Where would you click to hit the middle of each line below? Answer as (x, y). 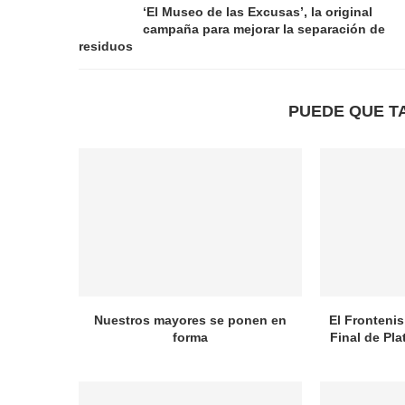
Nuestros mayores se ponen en (190, 320)
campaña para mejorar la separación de (264, 29)
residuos (106, 46)
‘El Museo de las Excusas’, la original (258, 12)
